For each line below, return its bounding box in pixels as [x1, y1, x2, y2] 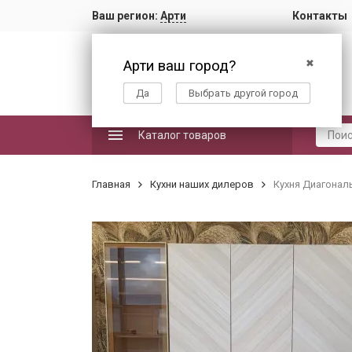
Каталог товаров [138, 129, 226, 141]
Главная [92, 178, 130, 190]
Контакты [292, 9, 347, 22]
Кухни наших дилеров [150, 178, 254, 190]
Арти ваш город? [123, 57, 236, 75]
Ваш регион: [92, 9, 160, 22]
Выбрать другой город [189, 87, 298, 99]
